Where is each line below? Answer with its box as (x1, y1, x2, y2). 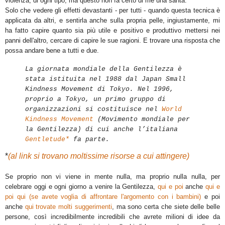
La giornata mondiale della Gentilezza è (25, 65, 182, 73)
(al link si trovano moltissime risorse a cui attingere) (8, 152, 189, 161)
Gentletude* (25, 135, 69, 143)
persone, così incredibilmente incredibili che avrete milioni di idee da (5, 213, 220, 221)
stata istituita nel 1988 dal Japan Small (25, 75, 186, 83)
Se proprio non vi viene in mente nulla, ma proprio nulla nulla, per (5, 173, 220, 181)
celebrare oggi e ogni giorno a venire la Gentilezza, (5, 183, 158, 191)
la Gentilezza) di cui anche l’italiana (25, 125, 178, 133)
